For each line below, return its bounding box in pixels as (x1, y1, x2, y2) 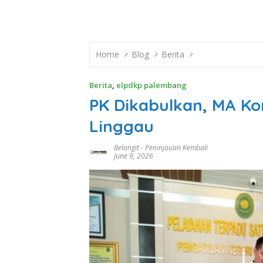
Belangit (114, 143, 139, 153)
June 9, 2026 (114, 151, 153, 161)
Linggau (89, 116, 154, 136)
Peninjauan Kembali (145, 143, 208, 153)
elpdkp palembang (116, 80, 187, 90)
